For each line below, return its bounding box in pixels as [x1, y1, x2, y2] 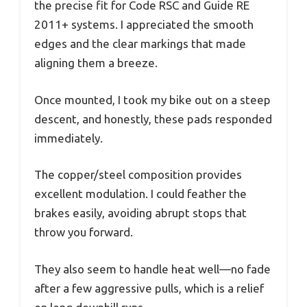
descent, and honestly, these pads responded [34, 112, 272, 125]
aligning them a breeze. [34, 56, 158, 70]
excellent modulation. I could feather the [34, 187, 247, 201]
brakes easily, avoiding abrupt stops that [34, 206, 247, 220]
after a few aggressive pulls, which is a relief [34, 281, 264, 295]
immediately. [34, 131, 103, 145]
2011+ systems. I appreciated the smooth [34, 18, 254, 32]
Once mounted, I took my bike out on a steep [34, 93, 271, 106]
